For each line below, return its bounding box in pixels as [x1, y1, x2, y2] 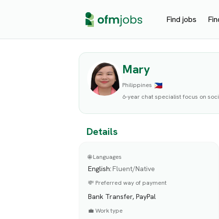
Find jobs [166, 14, 197, 24]
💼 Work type [88, 206, 123, 215]
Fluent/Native [112, 164, 155, 173]
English [88, 164, 110, 173]
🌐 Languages [88, 153, 122, 161]
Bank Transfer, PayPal [88, 192, 156, 201]
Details [87, 125, 118, 138]
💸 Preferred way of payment [88, 178, 167, 187]
